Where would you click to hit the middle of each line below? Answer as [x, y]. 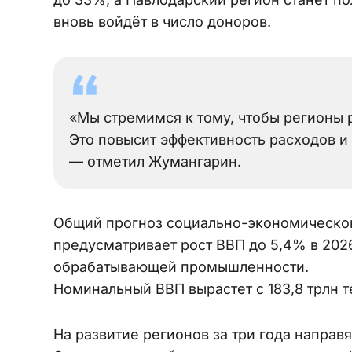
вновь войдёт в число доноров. [162, 21]
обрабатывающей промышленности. [181, 266]
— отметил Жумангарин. [155, 161]
